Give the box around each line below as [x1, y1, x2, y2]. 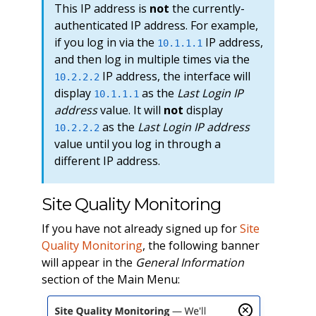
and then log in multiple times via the [54, 51, 250, 67]
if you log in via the [54, 34, 157, 50]
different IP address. [54, 152, 160, 169]
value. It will [97, 102, 164, 118]
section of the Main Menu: [41, 271, 180, 287]
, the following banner [142, 237, 260, 253]
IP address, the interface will [99, 68, 250, 84]
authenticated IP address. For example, [54, 17, 258, 33]
